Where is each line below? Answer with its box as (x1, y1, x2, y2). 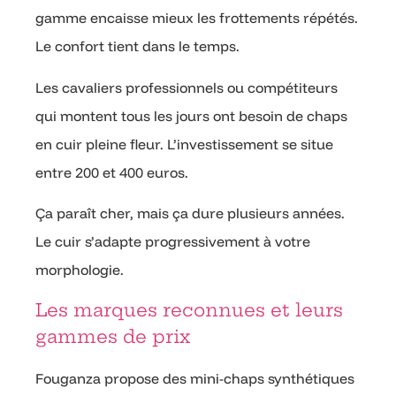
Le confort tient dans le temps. (35, 37, 240, 56)
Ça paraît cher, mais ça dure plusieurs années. (35, 204, 345, 223)
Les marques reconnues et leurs (35, 298, 343, 321)
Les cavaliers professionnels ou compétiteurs (35, 78, 338, 96)
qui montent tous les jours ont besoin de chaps (35, 106, 347, 125)
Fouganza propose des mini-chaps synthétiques (35, 369, 354, 387)
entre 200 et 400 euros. (35, 163, 188, 181)
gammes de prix (35, 324, 190, 347)
